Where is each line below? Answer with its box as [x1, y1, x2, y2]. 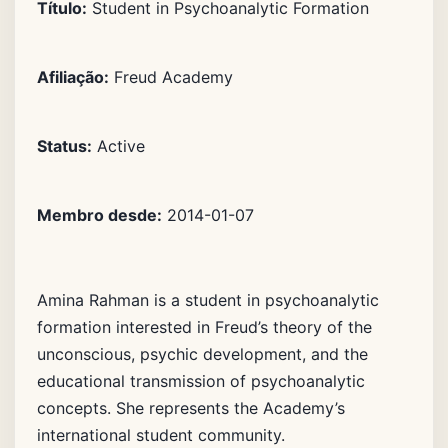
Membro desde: [37, 205, 162, 226]
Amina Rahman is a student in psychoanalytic [37, 290, 379, 311]
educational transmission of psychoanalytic [37, 371, 365, 392]
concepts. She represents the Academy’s [37, 398, 345, 419]
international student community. [37, 425, 285, 446]
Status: [37, 136, 92, 157]
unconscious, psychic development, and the [37, 344, 368, 365]
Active [92, 136, 145, 157]
